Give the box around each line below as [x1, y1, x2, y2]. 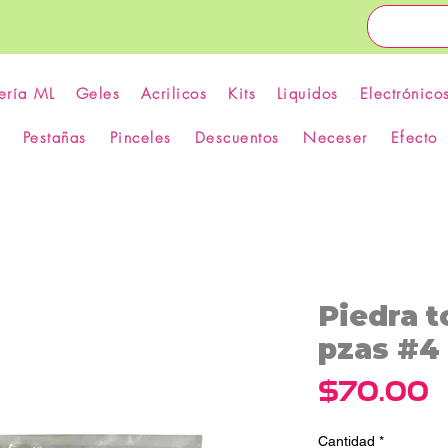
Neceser [303, 128, 368, 149]
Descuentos [194, 128, 280, 149]
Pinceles [109, 128, 172, 149]
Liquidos [276, 84, 339, 105]
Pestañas [22, 128, 87, 149]
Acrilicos [140, 84, 208, 105]
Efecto [390, 128, 438, 149]
